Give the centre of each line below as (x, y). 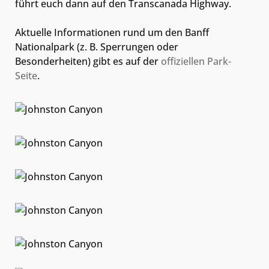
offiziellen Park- (196, 61)
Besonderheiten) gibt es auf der (88, 61)
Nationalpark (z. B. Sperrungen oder (97, 47)
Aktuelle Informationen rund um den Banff (112, 32)
